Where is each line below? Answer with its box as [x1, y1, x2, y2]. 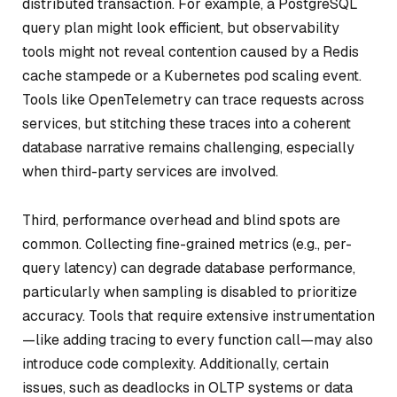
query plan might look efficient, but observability [22, 18, 339, 37]
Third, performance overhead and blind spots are [22, 211, 340, 230]
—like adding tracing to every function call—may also [22, 331, 373, 350]
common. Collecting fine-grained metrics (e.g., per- [22, 235, 352, 254]
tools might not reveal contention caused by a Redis [22, 42, 359, 61]
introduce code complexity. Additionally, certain [22, 354, 329, 374]
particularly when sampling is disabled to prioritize [22, 283, 357, 302]
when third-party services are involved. [22, 161, 278, 181]
